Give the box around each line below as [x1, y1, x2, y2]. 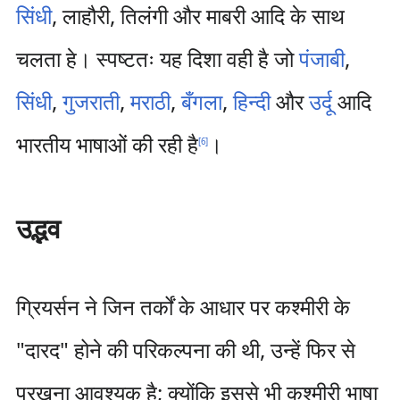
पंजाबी [298, 44, 345, 73]
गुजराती [62, 87, 120, 116]
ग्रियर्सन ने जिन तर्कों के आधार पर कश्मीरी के [15, 292, 350, 321]
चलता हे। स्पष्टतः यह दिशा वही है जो [15, 44, 299, 73]
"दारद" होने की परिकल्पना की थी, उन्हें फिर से [15, 335, 355, 364]
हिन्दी [232, 87, 271, 116]
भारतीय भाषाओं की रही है [15, 129, 198, 159]
